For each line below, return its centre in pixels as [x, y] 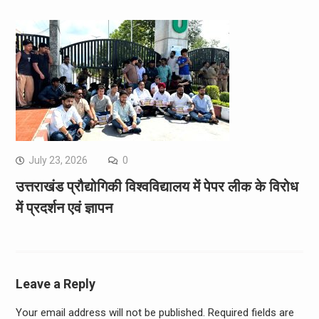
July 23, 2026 [58, 160]
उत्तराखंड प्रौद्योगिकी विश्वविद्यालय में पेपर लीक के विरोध [157, 186]
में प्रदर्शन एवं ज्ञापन [64, 208]
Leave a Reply [55, 283]
